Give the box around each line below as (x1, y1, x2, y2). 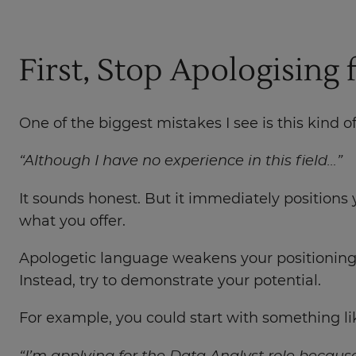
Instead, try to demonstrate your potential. (19, 273, 321, 288)
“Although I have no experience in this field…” (19, 154, 342, 169)
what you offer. (19, 214, 126, 229)
